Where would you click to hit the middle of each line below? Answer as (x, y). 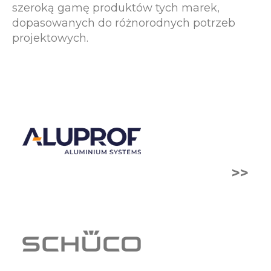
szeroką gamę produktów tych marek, (116, 8)
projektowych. (50, 38)
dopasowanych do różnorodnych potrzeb (124, 23)
